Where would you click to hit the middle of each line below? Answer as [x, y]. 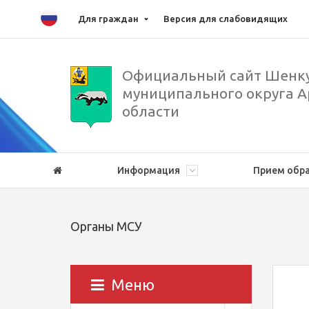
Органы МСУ [106, 226]
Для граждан [108, 19]
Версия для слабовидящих [226, 19]
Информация [150, 170]
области [151, 111]
